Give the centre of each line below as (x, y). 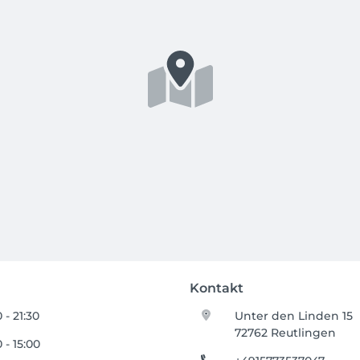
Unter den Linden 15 (294, 316)
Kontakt (217, 288)
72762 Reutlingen (286, 333)
